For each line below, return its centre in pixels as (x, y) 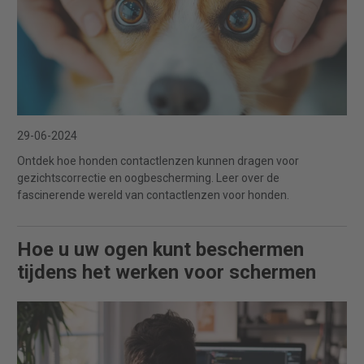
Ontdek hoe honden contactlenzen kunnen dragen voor (158, 161)
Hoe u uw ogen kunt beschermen (160, 250)
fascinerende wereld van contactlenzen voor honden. (153, 195)
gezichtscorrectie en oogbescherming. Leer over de (148, 178)
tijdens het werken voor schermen (167, 273)
